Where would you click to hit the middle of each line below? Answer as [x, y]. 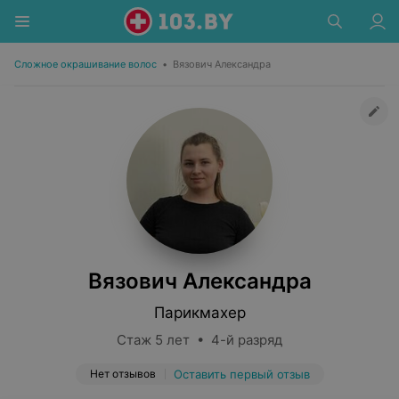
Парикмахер [199, 313]
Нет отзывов [122, 374]
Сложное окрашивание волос [85, 64]
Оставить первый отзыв [241, 374]
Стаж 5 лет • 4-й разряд [199, 340]
